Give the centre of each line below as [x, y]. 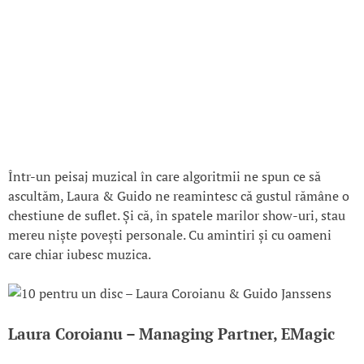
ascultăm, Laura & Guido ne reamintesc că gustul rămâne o [179, 196]
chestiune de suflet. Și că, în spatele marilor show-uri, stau [177, 216]
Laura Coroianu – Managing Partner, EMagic [171, 334]
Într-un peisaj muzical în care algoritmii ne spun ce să [165, 177]
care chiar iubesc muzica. [80, 255]
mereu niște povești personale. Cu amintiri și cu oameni [170, 235]
